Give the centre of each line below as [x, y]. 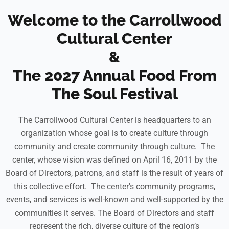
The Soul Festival [114, 94]
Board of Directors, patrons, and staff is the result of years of [114, 173]
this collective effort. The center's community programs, [114, 186]
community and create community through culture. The [114, 146]
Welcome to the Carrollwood [114, 20]
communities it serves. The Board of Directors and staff [114, 213]
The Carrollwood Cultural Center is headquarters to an [114, 120]
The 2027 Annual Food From [114, 75]
